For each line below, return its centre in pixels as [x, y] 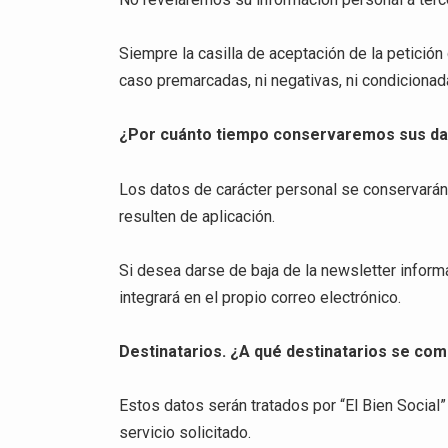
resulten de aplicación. [197, 216]
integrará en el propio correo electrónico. [260, 297]
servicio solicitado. [185, 433]
